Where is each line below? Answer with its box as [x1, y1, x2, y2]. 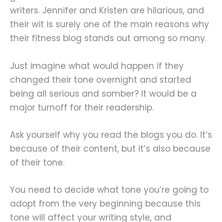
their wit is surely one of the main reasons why [10, 18, 209, 31]
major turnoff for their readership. [10, 101, 154, 113]
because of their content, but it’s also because [10, 142, 211, 155]
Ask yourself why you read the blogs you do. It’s [10, 128, 212, 141]
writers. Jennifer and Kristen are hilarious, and [10, 4, 204, 17]
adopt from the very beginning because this [10, 198, 201, 210]
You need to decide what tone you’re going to [10, 184, 209, 196]
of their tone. [10, 156, 64, 168]
